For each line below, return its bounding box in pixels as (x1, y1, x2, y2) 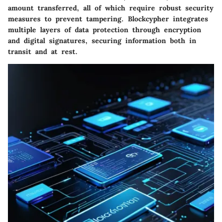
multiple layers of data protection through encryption (8, 25, 201, 35)
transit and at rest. (8, 47, 78, 56)
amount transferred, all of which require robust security (8, 3, 214, 13)
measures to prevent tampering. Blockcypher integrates (8, 14, 208, 24)
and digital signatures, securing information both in (8, 36, 196, 46)
